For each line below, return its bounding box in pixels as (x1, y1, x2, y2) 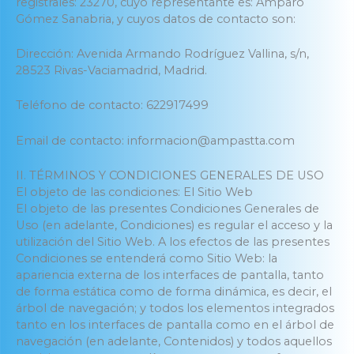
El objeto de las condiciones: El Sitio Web (16, 184, 253, 199)
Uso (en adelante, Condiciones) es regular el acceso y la (16, 217, 333, 232)
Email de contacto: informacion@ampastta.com (16, 133, 295, 148)
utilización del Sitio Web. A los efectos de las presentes (16, 234, 330, 249)
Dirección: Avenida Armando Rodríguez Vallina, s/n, (16, 46, 309, 61)
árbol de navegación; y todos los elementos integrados (16, 300, 334, 315)
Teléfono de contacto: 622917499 (16, 98, 209, 113)
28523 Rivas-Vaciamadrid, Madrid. (16, 62, 207, 77)
